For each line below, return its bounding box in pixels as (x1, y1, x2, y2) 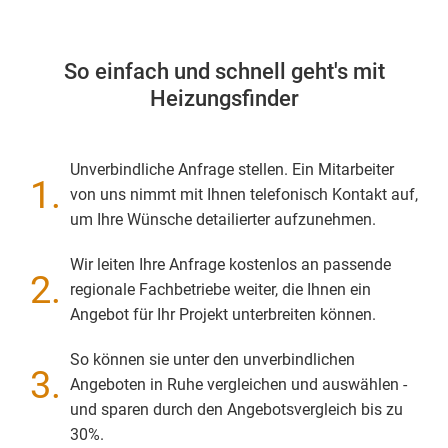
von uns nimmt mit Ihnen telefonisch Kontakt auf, (70, 185, 418, 204)
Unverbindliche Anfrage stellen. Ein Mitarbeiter (70, 160, 394, 179)
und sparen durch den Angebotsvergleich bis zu (70, 400, 403, 419)
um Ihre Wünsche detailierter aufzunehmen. (70, 210, 376, 229)
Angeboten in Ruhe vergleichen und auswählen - (70, 375, 407, 394)
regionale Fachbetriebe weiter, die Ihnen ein (70, 280, 371, 299)
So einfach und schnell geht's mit (63, 59, 385, 84)
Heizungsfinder (149, 86, 299, 111)
